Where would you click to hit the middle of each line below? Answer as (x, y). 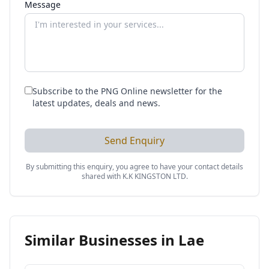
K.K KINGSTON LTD (154, 176)
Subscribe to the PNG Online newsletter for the (127, 91)
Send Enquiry (134, 141)
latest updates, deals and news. (96, 103)
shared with (102, 176)
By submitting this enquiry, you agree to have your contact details (134, 167)
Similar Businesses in (101, 240)
